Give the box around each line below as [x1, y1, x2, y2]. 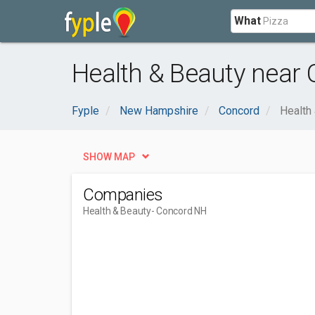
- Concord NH [150, 205, 207, 217]
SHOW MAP [83, 151, 135, 162]
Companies [83, 185, 163, 205]
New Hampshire [120, 104, 198, 117]
